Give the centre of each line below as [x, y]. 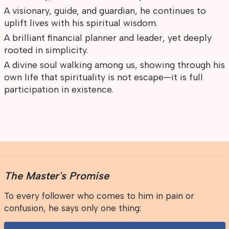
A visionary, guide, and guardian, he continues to [105, 11]
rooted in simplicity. [46, 50]
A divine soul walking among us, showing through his [114, 65]
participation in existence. [58, 90]
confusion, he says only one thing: [72, 208]
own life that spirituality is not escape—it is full [103, 77]
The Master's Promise [56, 176]
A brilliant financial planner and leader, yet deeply [108, 38]
